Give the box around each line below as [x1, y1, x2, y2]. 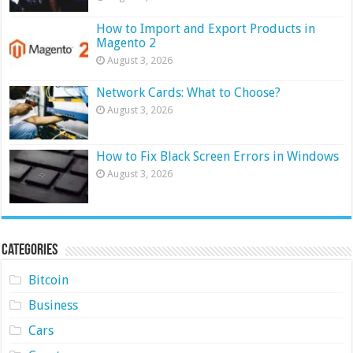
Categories [2, 243, 58, 259]
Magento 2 [96, 35, 157, 50]
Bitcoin [28, 273, 69, 288]
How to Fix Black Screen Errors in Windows [96, 149, 340, 165]
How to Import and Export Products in [96, 20, 316, 36]
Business [28, 298, 78, 314]
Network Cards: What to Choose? [96, 85, 284, 101]
